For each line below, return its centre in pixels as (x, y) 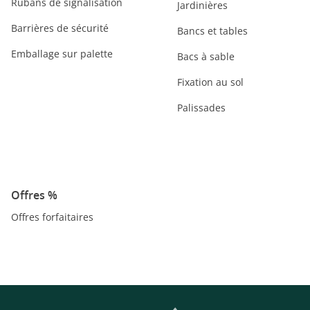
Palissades (201, 108)
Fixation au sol (210, 82)
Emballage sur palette (62, 54)
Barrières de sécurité (60, 28)
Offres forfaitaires (52, 217)
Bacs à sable (206, 56)
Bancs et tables (212, 31)
